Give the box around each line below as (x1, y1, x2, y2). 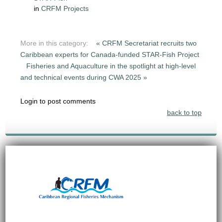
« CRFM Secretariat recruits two (96, 39, 197, 47)
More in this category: (20, 39, 89, 47)
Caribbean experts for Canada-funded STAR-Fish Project (20, 50, 200, 58)
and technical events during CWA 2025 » (20, 73, 148, 81)
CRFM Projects (41, 4, 89, 12)
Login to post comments (20, 97, 96, 105)
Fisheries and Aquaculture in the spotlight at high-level (26, 61, 196, 70)
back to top (166, 108, 202, 116)
